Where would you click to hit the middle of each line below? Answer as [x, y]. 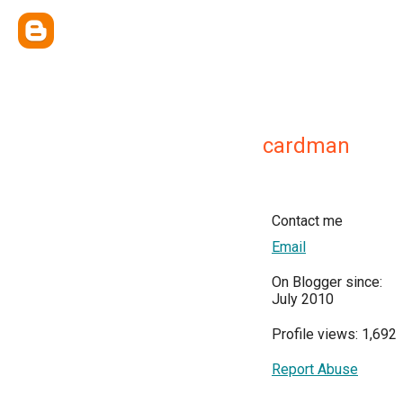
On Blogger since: [327, 282]
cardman [306, 146]
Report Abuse [315, 369]
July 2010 [303, 299]
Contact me [307, 221]
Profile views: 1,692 [334, 334]
